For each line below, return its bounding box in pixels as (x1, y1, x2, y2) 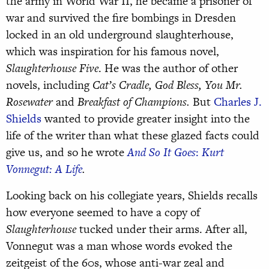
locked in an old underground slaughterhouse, (6, 26, 234, 43)
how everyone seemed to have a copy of (6, 204, 200, 221)
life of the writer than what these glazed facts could (6, 127, 259, 144)
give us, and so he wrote (6, 144, 127, 161)
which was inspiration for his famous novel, (6, 43, 219, 60)
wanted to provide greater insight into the (41, 110, 250, 127)
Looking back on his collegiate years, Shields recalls (6, 187, 258, 204)
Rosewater (6, 94, 56, 110)
